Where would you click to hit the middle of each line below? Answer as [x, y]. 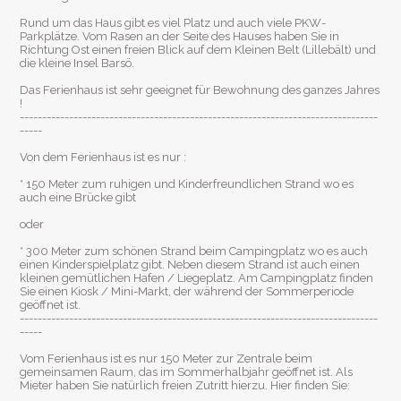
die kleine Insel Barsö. [77, 64]
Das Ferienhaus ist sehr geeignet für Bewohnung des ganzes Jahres [200, 90]
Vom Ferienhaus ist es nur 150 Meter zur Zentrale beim [166, 359]
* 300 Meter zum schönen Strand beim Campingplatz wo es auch [194, 252]
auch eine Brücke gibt [78, 198]
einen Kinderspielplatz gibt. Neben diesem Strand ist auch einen [190, 265]
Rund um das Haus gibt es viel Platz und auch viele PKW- [173, 23]
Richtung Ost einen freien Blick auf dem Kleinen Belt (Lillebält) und [198, 50]
